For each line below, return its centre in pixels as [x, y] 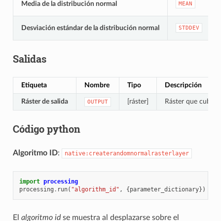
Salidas [29, 58]
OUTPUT [97, 102]
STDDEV [189, 28]
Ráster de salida [44, 101]
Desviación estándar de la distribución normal [90, 28]
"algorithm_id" [95, 189]
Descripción [183, 85]
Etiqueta [34, 85]
